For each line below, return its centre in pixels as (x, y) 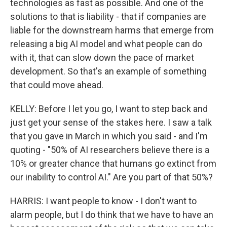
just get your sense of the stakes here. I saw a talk (111, 122)
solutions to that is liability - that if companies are (108, 16)
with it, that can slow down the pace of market (102, 58)
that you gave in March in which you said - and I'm (109, 136)
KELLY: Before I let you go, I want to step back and (109, 109)
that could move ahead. (57, 85)
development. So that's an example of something (108, 71)
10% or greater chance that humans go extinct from (113, 163)
